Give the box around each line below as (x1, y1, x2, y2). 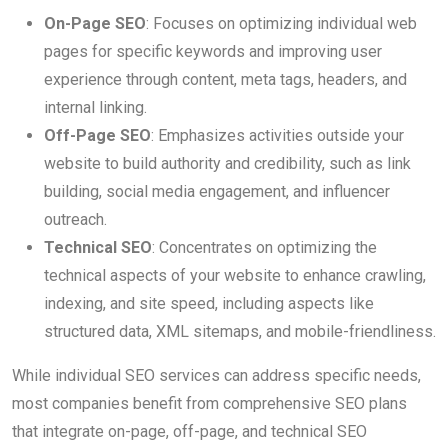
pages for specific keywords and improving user (44, 42, 382, 62)
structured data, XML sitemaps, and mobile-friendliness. (44, 322, 436, 342)
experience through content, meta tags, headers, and (44, 70, 407, 90)
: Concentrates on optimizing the (152, 238, 377, 258)
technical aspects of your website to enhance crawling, (44, 266, 426, 286)
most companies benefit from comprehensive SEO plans (12, 394, 407, 414)
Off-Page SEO (44, 126, 151, 146)
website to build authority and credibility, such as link (44, 154, 411, 174)
